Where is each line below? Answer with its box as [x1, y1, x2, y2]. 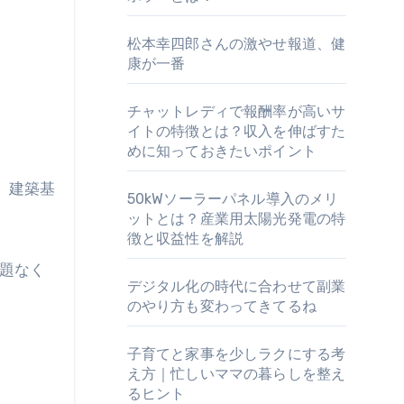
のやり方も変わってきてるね [126, 298, 317, 315]
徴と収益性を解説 [126, 230, 244, 247]
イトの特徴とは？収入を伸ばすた [126, 123, 346, 140]
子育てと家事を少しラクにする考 [126, 345, 346, 363]
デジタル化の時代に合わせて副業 [126, 278, 346, 295]
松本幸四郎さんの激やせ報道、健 [126, 35, 346, 52]
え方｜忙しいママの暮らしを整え [126, 365, 346, 382]
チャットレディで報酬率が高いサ [126, 103, 346, 120]
